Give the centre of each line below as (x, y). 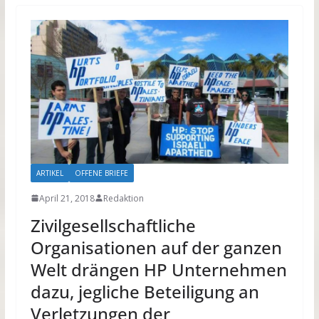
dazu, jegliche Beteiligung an (145, 291)
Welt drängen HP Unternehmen (158, 269)
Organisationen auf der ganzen (156, 247)
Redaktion (123, 198)
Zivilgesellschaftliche (113, 225)
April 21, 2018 (67, 198)
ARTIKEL (49, 173)
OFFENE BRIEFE (101, 173)
